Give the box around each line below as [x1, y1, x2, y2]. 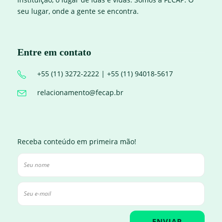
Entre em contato [17, 47, 91, 58]
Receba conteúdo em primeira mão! [17, 137, 136, 147]
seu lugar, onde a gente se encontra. [17, 6, 139, 16]
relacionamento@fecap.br [37, 88, 123, 98]
